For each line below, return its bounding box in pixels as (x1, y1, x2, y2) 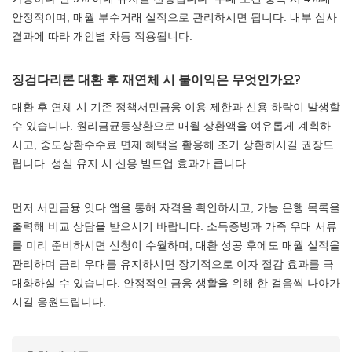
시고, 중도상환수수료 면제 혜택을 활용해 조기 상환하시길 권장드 (12, 138, 334, 151)
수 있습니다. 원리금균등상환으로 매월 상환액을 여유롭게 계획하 (12, 119, 331, 132)
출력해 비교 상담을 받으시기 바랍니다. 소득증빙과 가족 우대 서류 (12, 220, 337, 233)
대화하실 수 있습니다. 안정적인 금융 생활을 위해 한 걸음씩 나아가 (12, 277, 340, 289)
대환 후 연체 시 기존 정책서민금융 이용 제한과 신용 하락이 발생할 (12, 101, 340, 113)
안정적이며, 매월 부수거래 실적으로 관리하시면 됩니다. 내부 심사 (12, 11, 337, 24)
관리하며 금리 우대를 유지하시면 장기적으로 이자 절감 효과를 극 (12, 258, 334, 270)
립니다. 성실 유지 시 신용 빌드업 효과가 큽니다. (12, 157, 249, 170)
